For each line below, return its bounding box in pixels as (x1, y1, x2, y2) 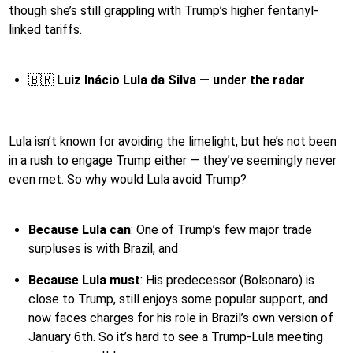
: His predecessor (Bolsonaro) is (140, 272, 314, 288)
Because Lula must (28, 272, 140, 288)
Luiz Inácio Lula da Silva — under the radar (54, 72, 305, 87)
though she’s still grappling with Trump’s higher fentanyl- (9, 2, 318, 18)
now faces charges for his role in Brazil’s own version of (28, 310, 333, 325)
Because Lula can (28, 221, 131, 237)
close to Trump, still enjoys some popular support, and (28, 291, 328, 307)
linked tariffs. (9, 21, 82, 37)
